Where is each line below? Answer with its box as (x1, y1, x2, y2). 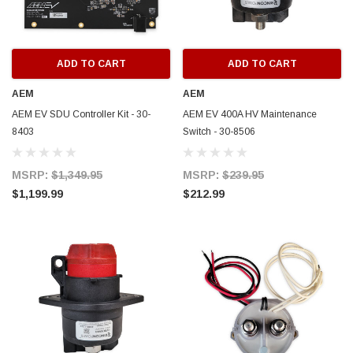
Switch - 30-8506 (183, 126, 255, 138)
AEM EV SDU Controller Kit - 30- (12, 109, 150, 121)
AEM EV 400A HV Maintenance (183, 109, 317, 121)
